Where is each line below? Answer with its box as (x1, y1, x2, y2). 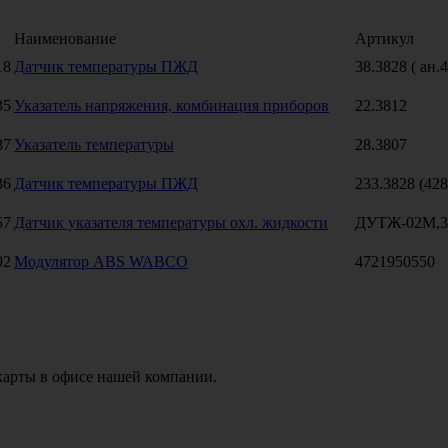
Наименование (14, 29, 116, 47)
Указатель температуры (14, 135, 174, 153)
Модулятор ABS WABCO (14, 252, 188, 270)
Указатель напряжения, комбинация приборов (14, 96, 329, 114)
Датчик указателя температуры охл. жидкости (14, 213, 328, 231)
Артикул (355, 29, 414, 47)
